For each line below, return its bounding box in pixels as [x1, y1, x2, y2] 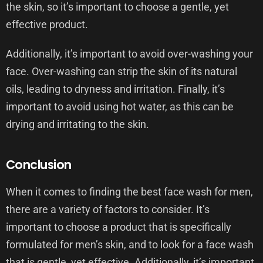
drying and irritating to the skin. [6, 117, 149, 130]
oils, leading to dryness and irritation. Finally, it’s [6, 82, 225, 95]
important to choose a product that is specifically [6, 220, 231, 233]
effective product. [6, 18, 88, 31]
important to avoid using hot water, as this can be [6, 100, 234, 113]
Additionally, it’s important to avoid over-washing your [6, 47, 253, 60]
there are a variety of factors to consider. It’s [6, 203, 210, 215]
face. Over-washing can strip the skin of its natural [6, 65, 237, 77]
